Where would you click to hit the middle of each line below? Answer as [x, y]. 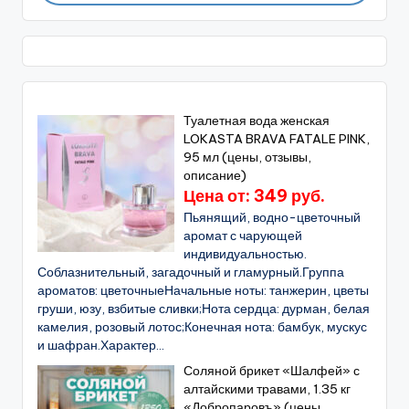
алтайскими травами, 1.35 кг [267, 389]
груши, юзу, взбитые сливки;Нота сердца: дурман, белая [204, 309]
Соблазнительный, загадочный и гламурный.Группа [191, 273]
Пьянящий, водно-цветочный [273, 218]
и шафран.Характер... [101, 346]
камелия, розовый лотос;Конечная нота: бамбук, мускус [202, 327]
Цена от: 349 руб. [255, 196]
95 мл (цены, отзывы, [248, 157]
